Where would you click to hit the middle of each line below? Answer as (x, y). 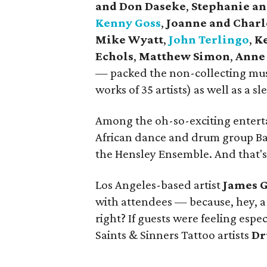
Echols (114, 56)
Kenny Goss (128, 23)
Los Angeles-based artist (159, 185)
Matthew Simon (184, 56)
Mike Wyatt (129, 39)
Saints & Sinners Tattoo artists (173, 235)
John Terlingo (209, 39)
